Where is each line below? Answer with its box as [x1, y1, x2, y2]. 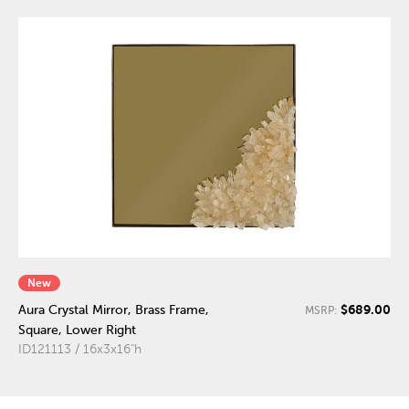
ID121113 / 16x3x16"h [18, 341, 142, 356]
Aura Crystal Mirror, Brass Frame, [18, 302, 209, 317]
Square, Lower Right [18, 322, 136, 337]
